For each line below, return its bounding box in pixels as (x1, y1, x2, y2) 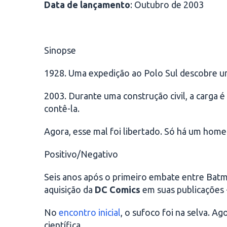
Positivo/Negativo (44, 149, 118, 159)
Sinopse (44, 45, 76, 55)
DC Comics (95, 184, 140, 195)
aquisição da (44, 184, 95, 195)
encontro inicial (59, 207, 121, 217)
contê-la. (44, 103, 80, 113)
